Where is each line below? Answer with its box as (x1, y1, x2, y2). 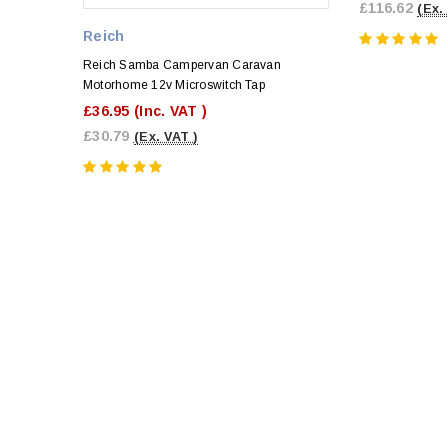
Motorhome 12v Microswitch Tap (83, 77, 265, 92)
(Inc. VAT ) (133, 102, 208, 119)
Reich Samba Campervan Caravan (83, 57, 281, 72)
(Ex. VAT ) (133, 129, 198, 144)
